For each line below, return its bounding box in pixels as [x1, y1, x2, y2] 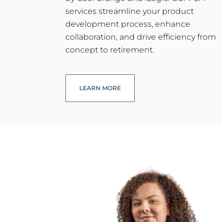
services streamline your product [65, 6, 194, 16]
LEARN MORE [79, 84, 121, 92]
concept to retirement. [65, 45, 154, 55]
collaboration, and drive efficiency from [65, 32, 216, 42]
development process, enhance [65, 19, 190, 29]
